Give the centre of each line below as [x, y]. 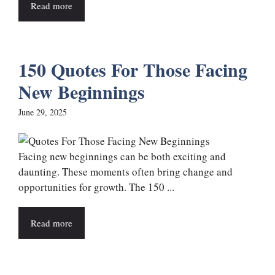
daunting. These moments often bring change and [126, 171]
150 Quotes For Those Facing [133, 69]
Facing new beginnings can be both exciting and [122, 156]
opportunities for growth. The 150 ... [96, 187]
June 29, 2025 [43, 112]
